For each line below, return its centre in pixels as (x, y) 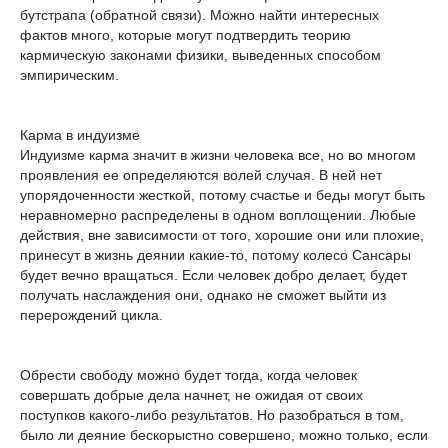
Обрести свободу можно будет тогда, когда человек (188, 375)
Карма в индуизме (80, 135)
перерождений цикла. (91, 315)
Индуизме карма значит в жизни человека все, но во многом (218, 155)
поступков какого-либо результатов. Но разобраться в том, (212, 415)
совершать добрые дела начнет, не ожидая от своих (191, 395)
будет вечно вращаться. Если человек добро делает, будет (213, 275)
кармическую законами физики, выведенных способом (200, 55)
